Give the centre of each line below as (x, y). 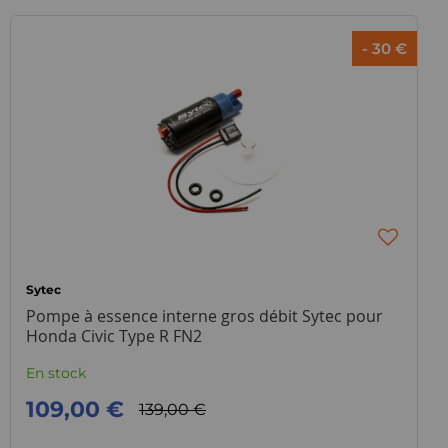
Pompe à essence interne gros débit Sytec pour (204, 316)
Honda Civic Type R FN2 (113, 336)
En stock (55, 373)
